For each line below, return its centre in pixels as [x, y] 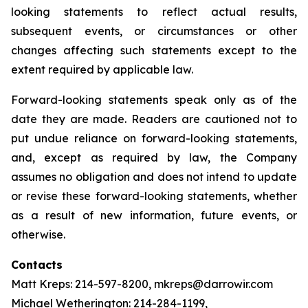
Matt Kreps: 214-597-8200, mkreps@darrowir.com [142, 284]
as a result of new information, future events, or [154, 215]
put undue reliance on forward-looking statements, [154, 138]
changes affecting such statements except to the [154, 50]
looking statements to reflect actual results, [154, 12]
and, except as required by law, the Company [154, 157]
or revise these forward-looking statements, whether [154, 196]
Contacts [37, 265]
